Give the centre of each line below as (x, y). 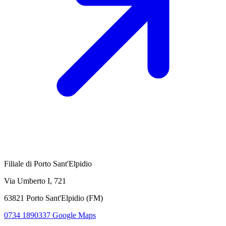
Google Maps (74, 215)
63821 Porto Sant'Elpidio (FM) (53, 198)
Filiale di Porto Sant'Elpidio (48, 163)
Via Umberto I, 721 (35, 181)
